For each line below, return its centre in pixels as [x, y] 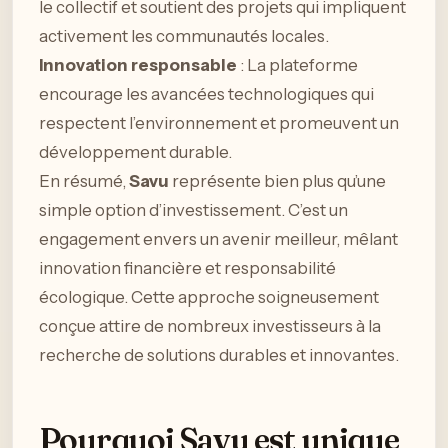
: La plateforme [297, 64]
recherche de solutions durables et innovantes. [219, 354]
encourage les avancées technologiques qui [206, 93]
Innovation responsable [138, 64]
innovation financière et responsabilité [187, 267]
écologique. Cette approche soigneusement [209, 296]
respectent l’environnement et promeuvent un [219, 122]
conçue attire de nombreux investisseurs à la [210, 325]
